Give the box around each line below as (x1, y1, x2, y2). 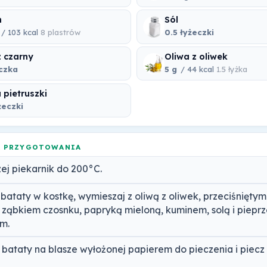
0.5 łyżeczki (164, 27, 215, 38)
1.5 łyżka (216, 64, 248, 74)
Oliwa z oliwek (164, 51, 228, 63)
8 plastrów (40, 27, 80, 38)
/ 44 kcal (178, 64, 217, 74)
